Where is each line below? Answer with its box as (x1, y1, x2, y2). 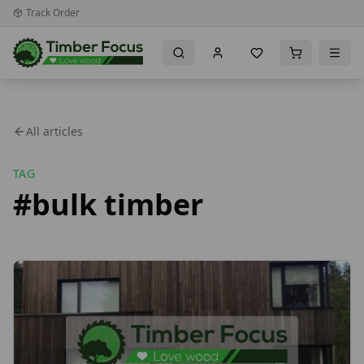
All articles (26, 123, 83, 139)
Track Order (26, 6, 80, 19)
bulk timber (32, 184, 203, 224)
